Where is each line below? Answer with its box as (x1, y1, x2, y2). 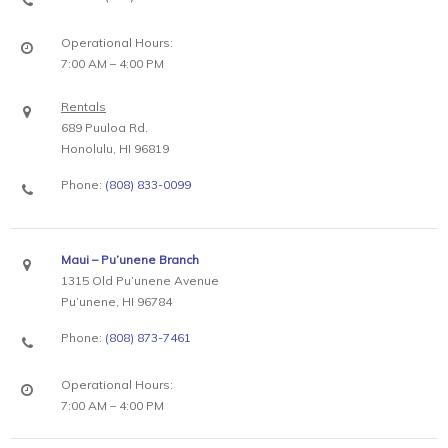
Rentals (61, 99, 106, 114)
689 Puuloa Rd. (61, 120, 148, 135)
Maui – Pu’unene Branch (61, 252, 199, 267)
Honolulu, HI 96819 (61, 141, 169, 156)
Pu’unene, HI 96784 (61, 294, 172, 309)
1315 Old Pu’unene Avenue (61, 273, 219, 288)
